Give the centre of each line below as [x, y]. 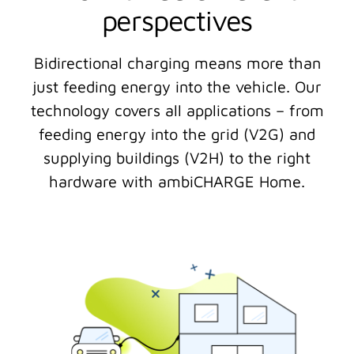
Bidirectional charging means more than [177, 63]
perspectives [177, 21]
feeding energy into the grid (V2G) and [177, 134]
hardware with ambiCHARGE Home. [177, 182]
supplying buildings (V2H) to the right [177, 158]
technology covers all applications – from [177, 111]
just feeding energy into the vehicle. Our [177, 87]
